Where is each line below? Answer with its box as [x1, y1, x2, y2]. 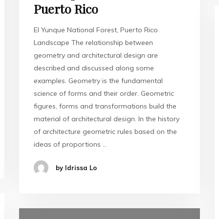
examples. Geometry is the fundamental [34, 76, 163, 85]
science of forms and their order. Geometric [34, 88, 174, 98]
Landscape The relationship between [34, 38, 153, 47]
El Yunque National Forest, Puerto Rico [34, 25, 158, 34]
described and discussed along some [34, 63, 154, 72]
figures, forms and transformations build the [34, 101, 176, 110]
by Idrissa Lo [56, 163, 97, 172]
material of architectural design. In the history [34, 114, 179, 123]
